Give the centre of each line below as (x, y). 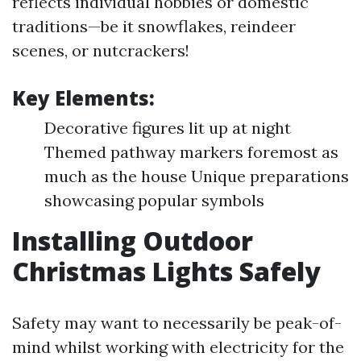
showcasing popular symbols (154, 200)
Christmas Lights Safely (166, 271)
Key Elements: (83, 98)
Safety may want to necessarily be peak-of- (177, 323)
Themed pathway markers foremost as (191, 152)
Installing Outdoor (133, 241)
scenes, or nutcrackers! (101, 50)
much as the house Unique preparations (197, 176)
